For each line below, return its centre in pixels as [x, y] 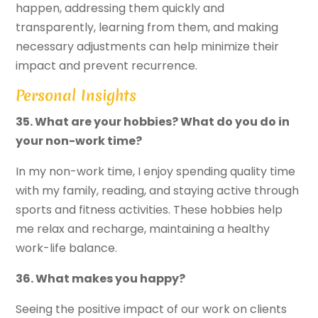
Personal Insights [76, 96]
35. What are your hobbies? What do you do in [153, 122]
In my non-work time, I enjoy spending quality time [156, 172]
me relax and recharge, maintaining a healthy [143, 229]
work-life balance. [67, 248]
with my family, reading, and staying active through [158, 191]
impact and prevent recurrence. [107, 66]
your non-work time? [79, 141]
